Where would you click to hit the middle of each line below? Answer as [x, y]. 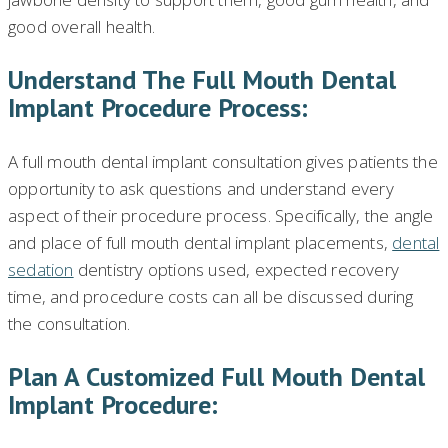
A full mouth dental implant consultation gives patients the [223, 162]
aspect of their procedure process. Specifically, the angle [221, 216]
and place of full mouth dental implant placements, [200, 243]
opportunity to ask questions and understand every [201, 189]
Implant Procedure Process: [158, 108]
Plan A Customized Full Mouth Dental [216, 377]
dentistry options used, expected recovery [236, 270]
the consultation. [69, 324]
